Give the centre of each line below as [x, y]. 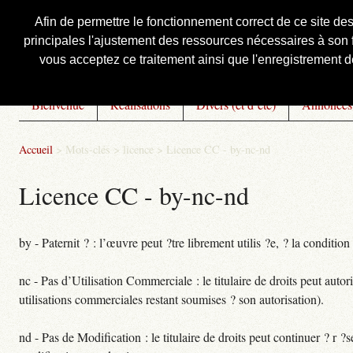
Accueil [36, 149]
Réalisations [140, 104]
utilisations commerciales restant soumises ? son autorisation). [171, 299]
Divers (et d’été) [236, 104]
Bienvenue [58, 104]
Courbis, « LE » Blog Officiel [176, 56]
